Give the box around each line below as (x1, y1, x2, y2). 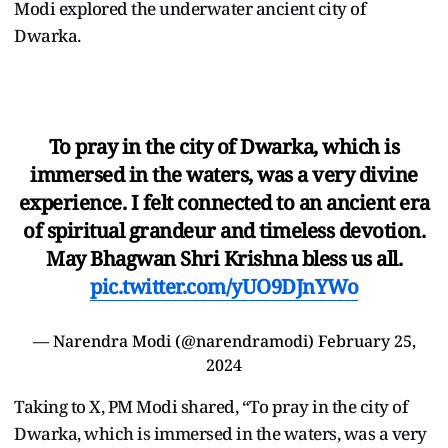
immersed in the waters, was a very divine (30, 160, 418, 188)
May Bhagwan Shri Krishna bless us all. (46, 244, 402, 272)
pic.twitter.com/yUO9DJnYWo (90, 272, 358, 300)
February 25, (317, 329, 416, 352)
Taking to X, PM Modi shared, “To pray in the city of (14, 394, 407, 418)
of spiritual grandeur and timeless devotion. (23, 216, 425, 244)
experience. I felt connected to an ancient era (18, 188, 430, 216)
